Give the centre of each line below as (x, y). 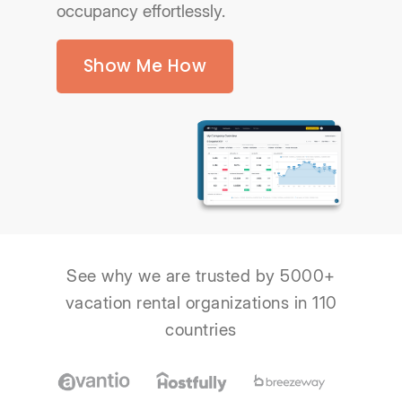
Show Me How (145, 66)
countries (201, 330)
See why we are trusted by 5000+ (201, 276)
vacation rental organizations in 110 (201, 303)
